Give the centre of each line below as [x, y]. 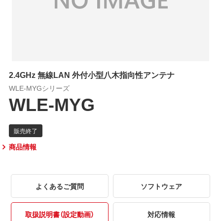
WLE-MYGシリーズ [39, 88]
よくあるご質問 [59, 186]
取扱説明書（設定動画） [59, 214]
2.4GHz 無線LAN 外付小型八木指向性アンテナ [92, 74]
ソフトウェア [162, 186]
